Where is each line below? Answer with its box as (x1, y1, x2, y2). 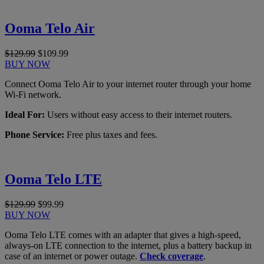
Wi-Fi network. (5, 89, 61, 100)
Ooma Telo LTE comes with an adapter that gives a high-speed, (5, 230, 241, 240)
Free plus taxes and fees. (64, 129, 157, 140)
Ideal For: (5, 109, 45, 120)
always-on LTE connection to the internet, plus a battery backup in (5, 240, 252, 251)
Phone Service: (5, 129, 64, 140)
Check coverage (140, 251, 203, 262)
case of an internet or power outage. (5, 251, 140, 262)
